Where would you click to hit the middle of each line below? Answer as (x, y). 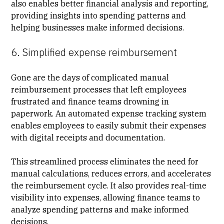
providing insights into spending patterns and (99, 15)
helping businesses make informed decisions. (98, 27)
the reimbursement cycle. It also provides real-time (109, 185)
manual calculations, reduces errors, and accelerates (111, 173)
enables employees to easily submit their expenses (109, 125)
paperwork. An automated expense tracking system (109, 113)
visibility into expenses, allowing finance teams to (106, 197)
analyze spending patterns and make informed (100, 209)
